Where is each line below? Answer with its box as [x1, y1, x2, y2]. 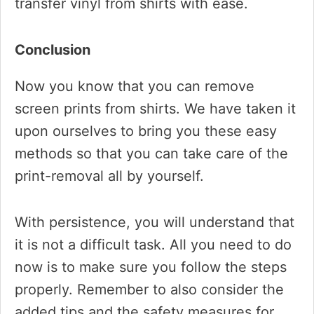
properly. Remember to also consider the [15, 281, 284, 298]
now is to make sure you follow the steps [15, 259, 287, 275]
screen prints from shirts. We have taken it [15, 100, 296, 117]
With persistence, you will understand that [15, 214, 294, 231]
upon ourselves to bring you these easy [15, 123, 277, 139]
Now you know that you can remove [15, 78, 254, 95]
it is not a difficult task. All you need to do [15, 236, 292, 253]
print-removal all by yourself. [15, 168, 204, 184]
